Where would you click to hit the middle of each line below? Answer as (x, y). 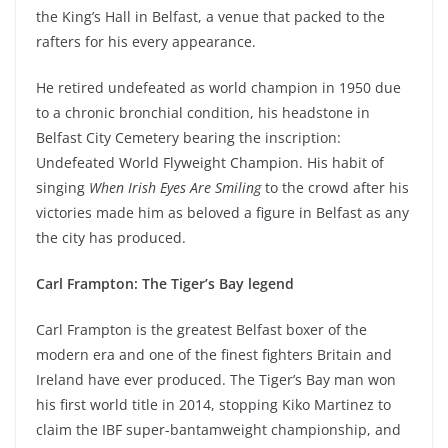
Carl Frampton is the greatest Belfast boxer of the (201, 330)
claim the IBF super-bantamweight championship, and (218, 430)
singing (62, 188)
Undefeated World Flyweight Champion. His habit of (210, 163)
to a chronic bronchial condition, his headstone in (203, 113)
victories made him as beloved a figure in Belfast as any (222, 213)
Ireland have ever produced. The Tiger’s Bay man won (216, 380)
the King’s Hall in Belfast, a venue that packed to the (210, 17)
